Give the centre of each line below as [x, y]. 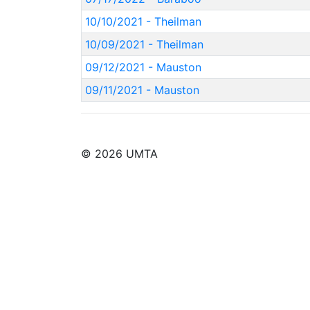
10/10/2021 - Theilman [143, 21]
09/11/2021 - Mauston [142, 90]
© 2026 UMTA [119, 154]
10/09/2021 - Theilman [144, 44]
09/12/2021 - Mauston [143, 67]
